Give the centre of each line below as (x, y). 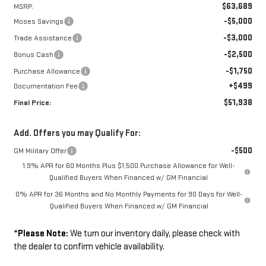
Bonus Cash (33, 55)
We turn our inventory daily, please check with (154, 234)
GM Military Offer (40, 151)
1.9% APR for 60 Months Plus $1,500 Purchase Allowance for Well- (129, 166)
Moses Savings (38, 22)
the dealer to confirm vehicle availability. (89, 247)
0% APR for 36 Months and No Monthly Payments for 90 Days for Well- (129, 194)
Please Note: (43, 234)
